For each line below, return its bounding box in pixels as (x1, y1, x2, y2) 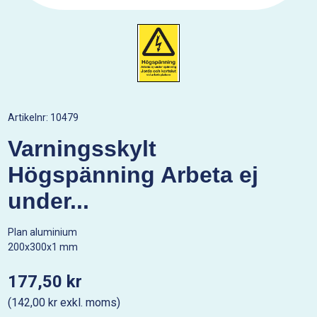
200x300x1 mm (8, 241, 79, 253)
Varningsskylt (8, 136, 157, 161)
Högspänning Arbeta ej (8, 162, 259, 188)
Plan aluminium (8, 226, 78, 238)
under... (8, 188, 90, 214)
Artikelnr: (8, 112, 51, 123)
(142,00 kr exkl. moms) (8, 296, 121, 309)
